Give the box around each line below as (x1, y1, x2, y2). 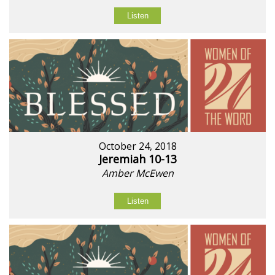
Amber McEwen (101, 166, 174, 180)
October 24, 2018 (98, 139, 177, 153)
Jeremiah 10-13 (98, 151, 177, 166)
